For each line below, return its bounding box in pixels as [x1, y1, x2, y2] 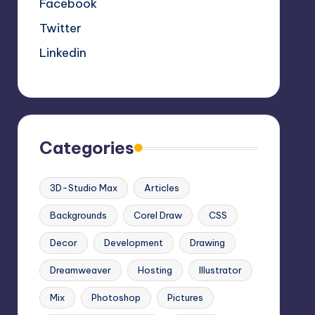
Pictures [167, 292, 203, 303]
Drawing [189, 237, 225, 248]
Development [103, 237, 163, 248]
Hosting [137, 264, 172, 276]
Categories [39, 137, 134, 158]
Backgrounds [49, 210, 107, 221]
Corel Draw [133, 210, 182, 221]
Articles [143, 182, 179, 193]
